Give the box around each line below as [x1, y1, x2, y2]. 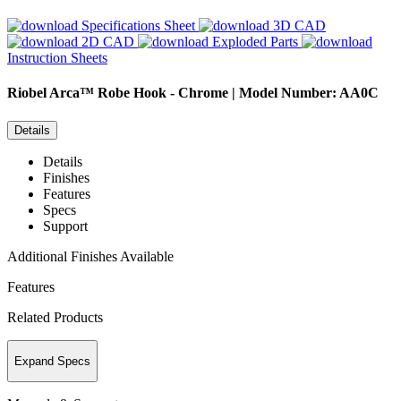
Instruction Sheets [7, 50, 107, 66]
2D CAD [81, 34, 134, 50]
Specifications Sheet [81, 18, 195, 34]
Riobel [7, 85, 47, 101]
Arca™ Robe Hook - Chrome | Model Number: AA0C [49, 85, 379, 101]
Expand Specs [14, 354, 90, 369]
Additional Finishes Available [7, 248, 174, 264]
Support [43, 218, 88, 234]
